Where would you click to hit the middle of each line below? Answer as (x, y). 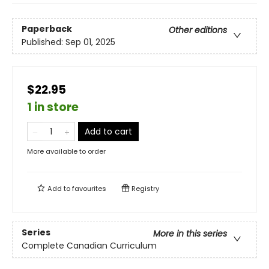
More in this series (190, 234)
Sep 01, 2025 (90, 42)
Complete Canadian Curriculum (89, 246)
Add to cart (108, 131)
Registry (144, 189)
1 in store (53, 107)
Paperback (47, 29)
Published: (44, 42)
